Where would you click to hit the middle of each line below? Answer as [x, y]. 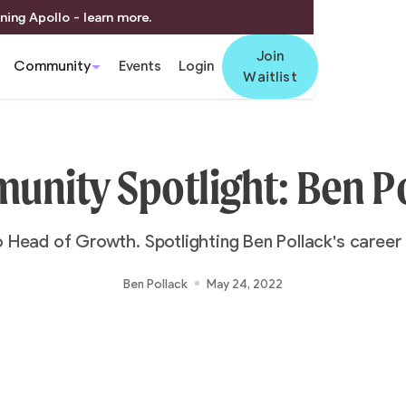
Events [140, 67]
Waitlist [270, 77]
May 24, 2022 [244, 284]
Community [53, 67]
